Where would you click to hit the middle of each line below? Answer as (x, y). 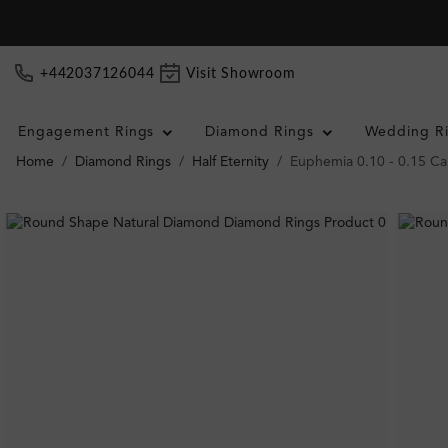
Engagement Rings (86, 132)
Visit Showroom (241, 73)
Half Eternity (230, 162)
